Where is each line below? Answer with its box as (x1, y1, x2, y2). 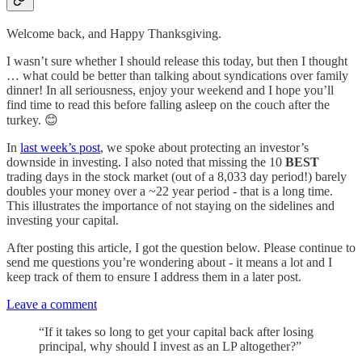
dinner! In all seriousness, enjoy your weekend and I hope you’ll (6, 82, 334, 97)
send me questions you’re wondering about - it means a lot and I (6, 255, 332, 269)
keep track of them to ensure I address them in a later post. (6, 269, 301, 284)
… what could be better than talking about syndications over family (6, 68, 348, 82)
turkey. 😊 (6, 112, 58, 127)
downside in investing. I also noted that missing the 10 (6, 154, 285, 169)
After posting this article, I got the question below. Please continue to (6, 240, 356, 255)
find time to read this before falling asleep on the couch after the (6, 97, 330, 112)
